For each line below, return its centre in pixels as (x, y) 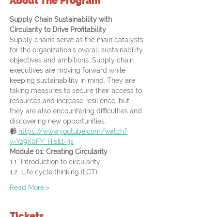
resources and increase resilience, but (70, 101)
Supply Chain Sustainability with (62, 19)
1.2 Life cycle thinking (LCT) (54, 172)
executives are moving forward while (69, 70)
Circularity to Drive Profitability (59, 30)
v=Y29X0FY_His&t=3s (42, 141)
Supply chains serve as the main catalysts (77, 40)
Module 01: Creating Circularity (59, 152)
